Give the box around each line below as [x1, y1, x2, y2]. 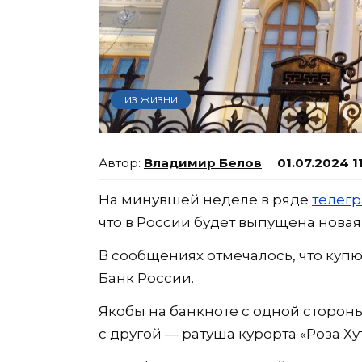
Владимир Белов [144, 154, 262, 170]
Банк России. [99, 269, 194, 286]
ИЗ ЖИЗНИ [124, 93, 178, 106]
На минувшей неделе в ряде [99, 191, 312, 208]
